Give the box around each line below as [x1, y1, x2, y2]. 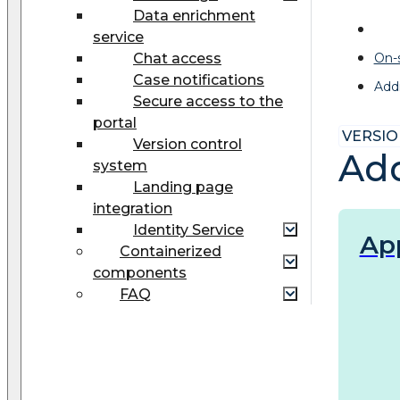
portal [93, 113, 137, 131]
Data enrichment [133, 6, 255, 24]
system [93, 156, 147, 174]
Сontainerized [120, 242, 221, 260]
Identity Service [133, 221, 244, 238]
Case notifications [133, 71, 264, 88]
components [93, 263, 187, 281]
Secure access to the [133, 92, 283, 110]
